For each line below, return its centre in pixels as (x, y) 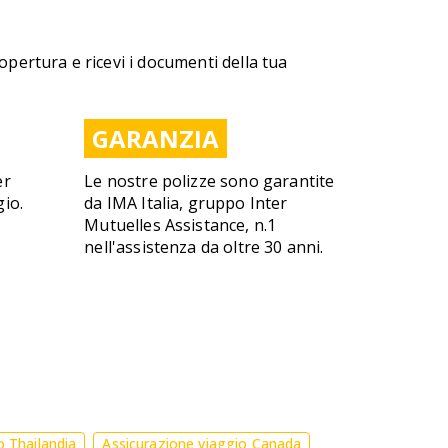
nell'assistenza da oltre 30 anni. (204, 247)
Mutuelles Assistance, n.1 (180, 225)
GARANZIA (156, 138)
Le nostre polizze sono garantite (209, 181)
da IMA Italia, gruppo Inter (186, 203)
